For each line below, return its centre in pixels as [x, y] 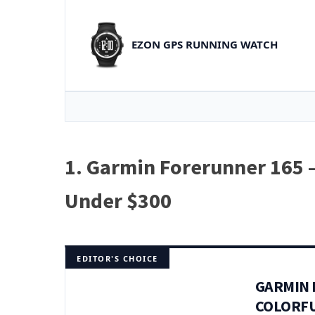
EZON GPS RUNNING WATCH [205, 44]
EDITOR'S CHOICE [117, 258]
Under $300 [118, 200]
